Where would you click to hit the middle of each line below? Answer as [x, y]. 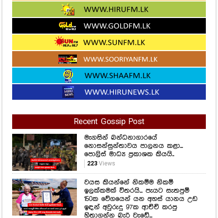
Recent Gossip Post [109, 122]
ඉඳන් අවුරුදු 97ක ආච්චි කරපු [130, 208]
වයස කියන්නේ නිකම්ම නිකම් [128, 183]
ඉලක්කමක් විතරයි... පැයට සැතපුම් [136, 191]
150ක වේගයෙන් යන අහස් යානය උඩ [141, 199]
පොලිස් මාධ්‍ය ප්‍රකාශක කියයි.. [129, 154]
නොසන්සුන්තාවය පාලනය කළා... [133, 146]
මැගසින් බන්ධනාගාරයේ [120, 138]
